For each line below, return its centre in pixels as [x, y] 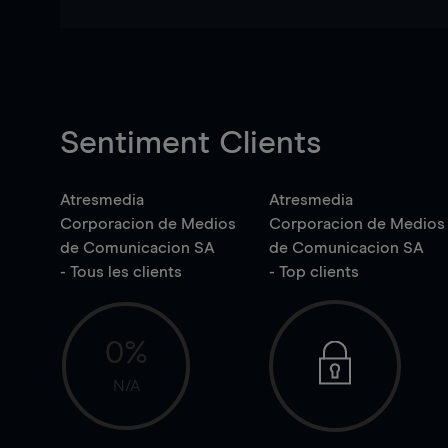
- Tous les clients [121, 272]
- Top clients [313, 272]
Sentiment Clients [190, 144]
